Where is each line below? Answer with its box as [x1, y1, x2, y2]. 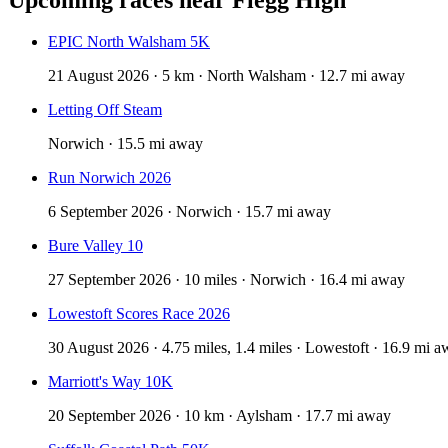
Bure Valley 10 [48, 237, 143, 255]
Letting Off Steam [48, 101, 162, 119]
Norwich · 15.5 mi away [48, 135, 203, 153]
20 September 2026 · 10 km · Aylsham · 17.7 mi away [48, 407, 391, 425]
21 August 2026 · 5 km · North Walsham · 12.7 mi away [48, 67, 405, 85]
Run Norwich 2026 [48, 169, 171, 187]
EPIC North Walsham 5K [48, 33, 210, 51]
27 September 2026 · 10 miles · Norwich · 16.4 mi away [48, 271, 405, 289]
